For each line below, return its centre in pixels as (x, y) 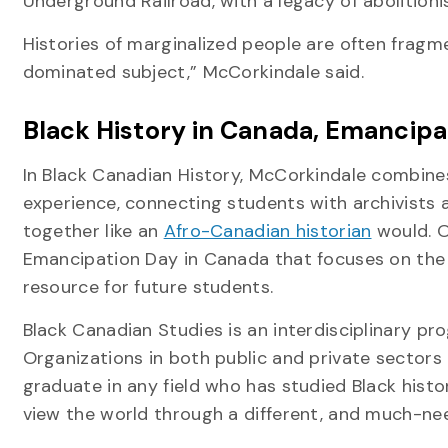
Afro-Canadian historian (267, 231)
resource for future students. (148, 287)
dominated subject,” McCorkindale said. (193, 72)
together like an (93, 231)
